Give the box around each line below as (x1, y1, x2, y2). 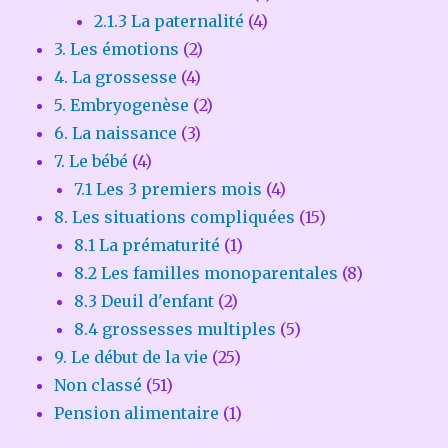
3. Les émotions (54, 39, 180, 60)
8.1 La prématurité (74, 235, 221, 256)
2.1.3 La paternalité (94, 11, 245, 32)
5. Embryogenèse (54, 95, 190, 116)
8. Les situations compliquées (54, 207, 296, 228)
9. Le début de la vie (54, 347, 209, 368)
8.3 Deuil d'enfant (74, 291, 215, 312)
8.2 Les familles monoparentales (74, 263, 339, 284)
